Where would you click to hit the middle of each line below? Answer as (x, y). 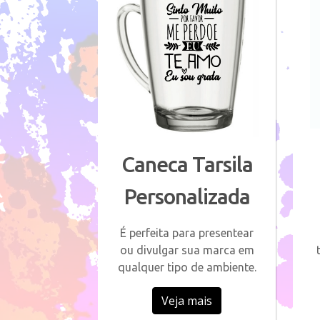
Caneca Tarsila (187, 164)
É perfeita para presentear (187, 232)
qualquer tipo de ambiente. (187, 267)
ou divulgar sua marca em (187, 250)
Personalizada (187, 196)
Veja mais (187, 300)
